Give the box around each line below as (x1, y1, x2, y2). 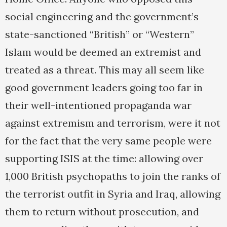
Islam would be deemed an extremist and (5, 46, 201, 59)
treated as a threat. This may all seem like (5, 63, 204, 77)
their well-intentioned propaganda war (5, 99, 192, 112)
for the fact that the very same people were (5, 134, 212, 147)
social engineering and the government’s (5, 10, 199, 23)
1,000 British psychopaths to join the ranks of (5, 170, 220, 183)
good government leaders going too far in (5, 81, 203, 94)
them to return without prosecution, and (5, 205, 199, 218)
